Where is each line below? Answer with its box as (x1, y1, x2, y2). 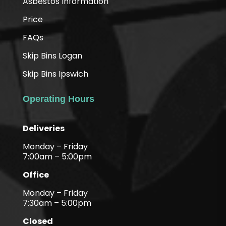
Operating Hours (22, 94, 94, 104)
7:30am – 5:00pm (22, 197, 91, 209)
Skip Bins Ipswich (22, 68, 88, 80)
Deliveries (22, 123, 65, 135)
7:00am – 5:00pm (22, 151, 92, 163)
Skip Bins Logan (22, 50, 82, 62)
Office (22, 169, 49, 181)
